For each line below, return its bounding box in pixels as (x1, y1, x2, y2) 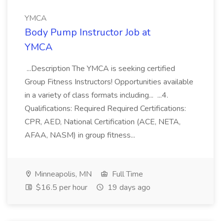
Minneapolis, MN (33, 169, 92, 180)
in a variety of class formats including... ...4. (25, 90, 168, 101)
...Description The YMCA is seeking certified (25, 63, 175, 74)
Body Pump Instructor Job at (25, 26, 150, 39)
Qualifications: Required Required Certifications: (25, 103, 186, 114)
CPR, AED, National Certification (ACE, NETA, (25, 116, 181, 127)
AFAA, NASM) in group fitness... (25, 130, 137, 141)
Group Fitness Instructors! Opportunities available (25, 76, 193, 87)
